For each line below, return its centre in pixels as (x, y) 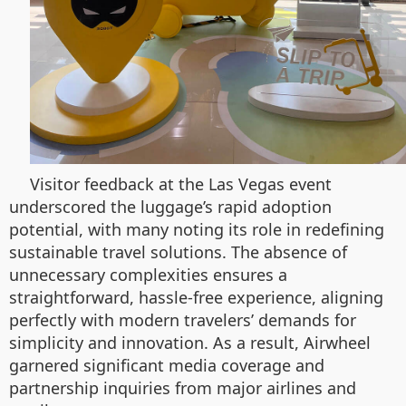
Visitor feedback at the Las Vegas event (181, 184)
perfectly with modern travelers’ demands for (183, 319)
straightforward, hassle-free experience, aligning (196, 297)
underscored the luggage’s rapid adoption (170, 206)
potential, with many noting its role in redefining (197, 229)
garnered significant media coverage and (167, 365)
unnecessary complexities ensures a (148, 274)
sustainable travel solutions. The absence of (178, 251)
